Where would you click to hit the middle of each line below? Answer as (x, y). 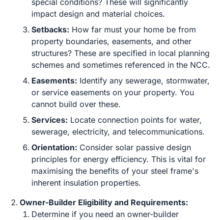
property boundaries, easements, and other (111, 41)
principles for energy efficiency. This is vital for (119, 159)
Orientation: (54, 147)
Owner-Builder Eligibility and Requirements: (104, 202)
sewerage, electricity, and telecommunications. (118, 132)
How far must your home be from (133, 29)
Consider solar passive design (134, 147)
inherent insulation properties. (86, 183)
